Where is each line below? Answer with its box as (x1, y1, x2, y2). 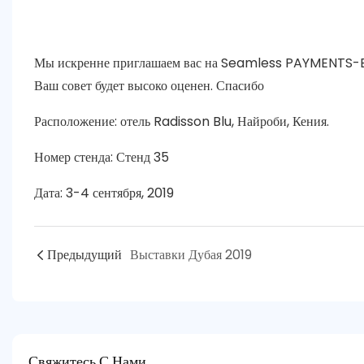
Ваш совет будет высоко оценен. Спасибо (33, 76, 264, 95)
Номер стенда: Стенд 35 (33, 147, 169, 167)
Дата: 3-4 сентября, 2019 (33, 183, 174, 202)
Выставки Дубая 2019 (129, 245, 252, 264)
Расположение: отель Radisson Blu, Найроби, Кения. (33, 111, 329, 131)
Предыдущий (46, 245, 122, 264)
